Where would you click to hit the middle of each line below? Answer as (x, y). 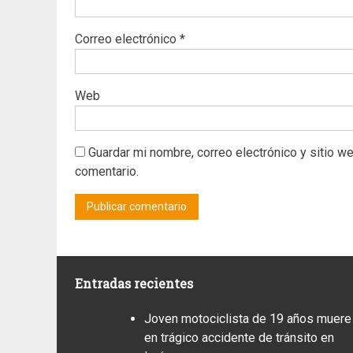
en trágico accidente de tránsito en (239, 338)
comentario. (107, 171)
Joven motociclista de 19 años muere (248, 319)
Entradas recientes (134, 283)
